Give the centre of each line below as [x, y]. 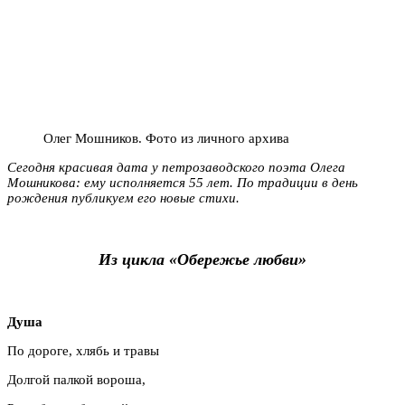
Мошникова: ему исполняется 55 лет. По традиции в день [183, 182]
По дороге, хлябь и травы [83, 350]
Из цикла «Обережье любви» [202, 260]
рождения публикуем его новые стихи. [123, 198]
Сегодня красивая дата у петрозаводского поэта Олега [176, 167]
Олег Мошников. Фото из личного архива [166, 138]
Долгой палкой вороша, [76, 379]
